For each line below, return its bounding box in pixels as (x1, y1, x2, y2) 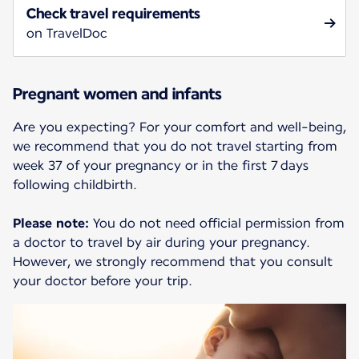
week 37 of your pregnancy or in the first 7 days (13, 158, 309, 174)
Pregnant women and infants (13, 84, 222, 104)
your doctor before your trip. (13, 273, 192, 289)
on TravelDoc (26, 26, 107, 42)
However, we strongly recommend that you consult (13, 254, 333, 270)
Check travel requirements (26, 5, 200, 22)
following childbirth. (13, 177, 137, 193)
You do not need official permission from (89, 216, 345, 232)
